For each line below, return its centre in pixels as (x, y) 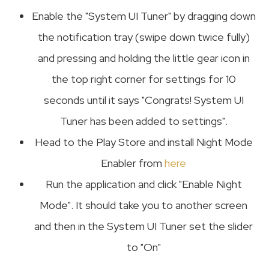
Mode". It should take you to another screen (144, 205)
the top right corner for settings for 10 (144, 79)
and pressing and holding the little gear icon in (144, 58)
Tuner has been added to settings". (144, 121)
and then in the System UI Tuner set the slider (144, 226)
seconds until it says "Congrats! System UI (144, 100)
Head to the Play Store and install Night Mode (144, 142)
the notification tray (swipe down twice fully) (144, 37)
